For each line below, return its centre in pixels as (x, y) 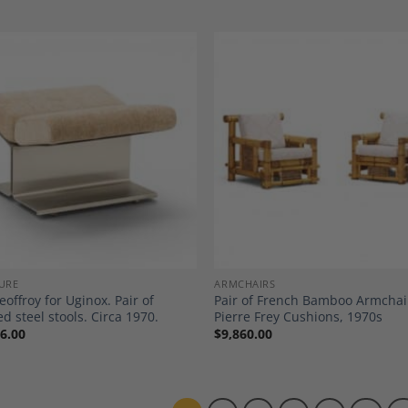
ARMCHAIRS (245, 283)
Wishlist (163, 158)
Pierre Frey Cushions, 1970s (299, 316)
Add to (163, 146)
